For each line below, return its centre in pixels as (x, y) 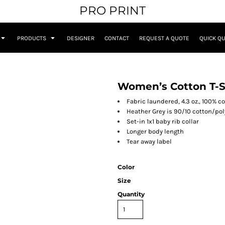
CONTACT (117, 38)
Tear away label (149, 142)
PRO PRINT (113, 11)
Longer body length (155, 132)
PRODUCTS (32, 38)
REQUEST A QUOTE (164, 38)
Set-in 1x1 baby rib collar (163, 122)
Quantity (131, 194)
